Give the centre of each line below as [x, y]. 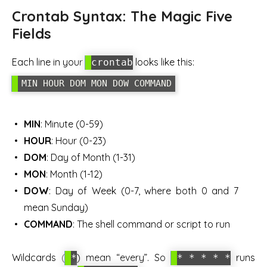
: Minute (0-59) [72, 124]
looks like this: [164, 62]
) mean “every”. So [124, 257]
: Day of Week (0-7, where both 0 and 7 [144, 190]
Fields [32, 34]
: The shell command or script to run [151, 224]
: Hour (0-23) [79, 140]
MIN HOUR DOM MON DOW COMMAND [97, 83]
